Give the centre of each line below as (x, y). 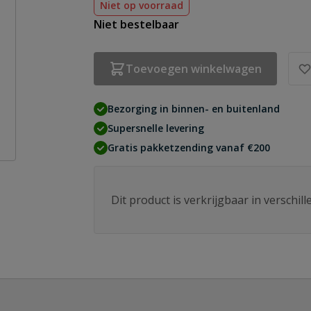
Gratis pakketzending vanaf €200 (189, 148)
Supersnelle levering (156, 128)
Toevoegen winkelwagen (194, 69)
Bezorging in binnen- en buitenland (194, 109)
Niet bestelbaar (137, 24)
